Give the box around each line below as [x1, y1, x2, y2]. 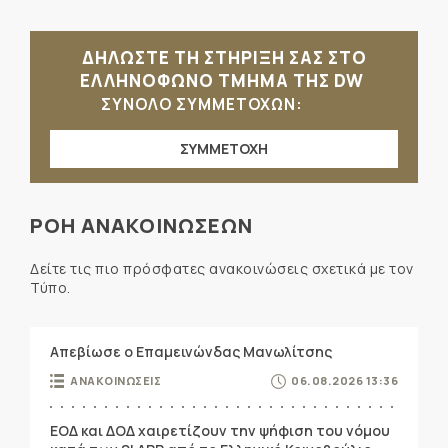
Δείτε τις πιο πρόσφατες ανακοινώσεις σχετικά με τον [30, 259, 414, 278]
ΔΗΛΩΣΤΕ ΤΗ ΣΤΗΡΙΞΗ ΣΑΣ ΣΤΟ [81, 46, 367, 69]
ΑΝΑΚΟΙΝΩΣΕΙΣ [70, 373, 161, 388]
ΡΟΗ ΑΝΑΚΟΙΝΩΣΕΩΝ [30, 212, 253, 239]
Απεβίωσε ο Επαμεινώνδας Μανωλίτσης [50, 342, 332, 361]
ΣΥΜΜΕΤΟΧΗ [180, 139, 268, 158]
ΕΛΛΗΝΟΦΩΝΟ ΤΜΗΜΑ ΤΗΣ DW [80, 69, 368, 92]
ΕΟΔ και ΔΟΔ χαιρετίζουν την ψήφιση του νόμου [50, 421, 390, 440]
